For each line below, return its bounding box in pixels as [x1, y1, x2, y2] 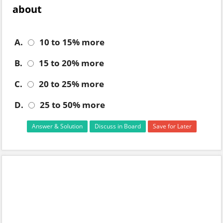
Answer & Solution [31, 122, 83, 131]
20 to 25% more [39, 78, 104, 90]
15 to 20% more [39, 57, 104, 69]
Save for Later [152, 122, 192, 131]
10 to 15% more [39, 36, 105, 48]
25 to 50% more [40, 99, 105, 111]
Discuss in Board [94, 122, 141, 131]
